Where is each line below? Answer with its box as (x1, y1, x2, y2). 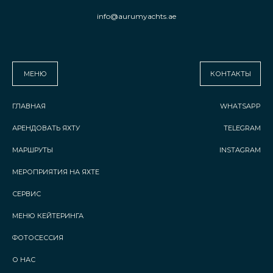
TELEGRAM (224, 123, 261, 132)
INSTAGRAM (219, 145, 261, 154)
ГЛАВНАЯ (12, 101, 46, 110)
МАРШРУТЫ (12, 145, 53, 154)
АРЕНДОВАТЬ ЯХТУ (12, 123, 80, 132)
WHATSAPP (220, 101, 261, 110)
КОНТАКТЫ (210, 69, 251, 78)
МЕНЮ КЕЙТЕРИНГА (12, 211, 83, 220)
